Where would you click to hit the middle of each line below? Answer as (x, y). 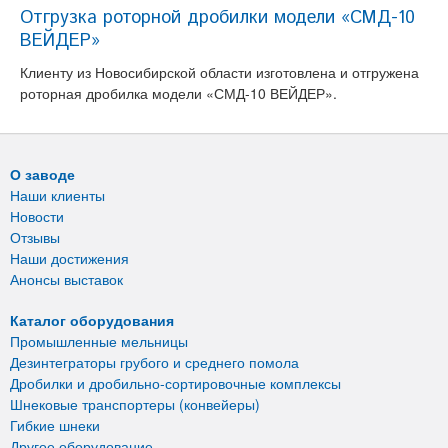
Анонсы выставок (66, 279)
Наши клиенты (57, 195)
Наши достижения (69, 258)
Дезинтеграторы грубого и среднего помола (154, 362)
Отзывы (35, 237)
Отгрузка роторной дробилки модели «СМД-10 (217, 18)
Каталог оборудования (92, 320)
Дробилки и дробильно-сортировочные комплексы (175, 383)
